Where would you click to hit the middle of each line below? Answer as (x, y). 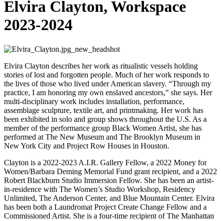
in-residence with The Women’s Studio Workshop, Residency (100, 189)
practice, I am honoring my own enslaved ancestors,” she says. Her (108, 92)
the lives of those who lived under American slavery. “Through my (108, 83)
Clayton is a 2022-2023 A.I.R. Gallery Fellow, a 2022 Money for (105, 162)
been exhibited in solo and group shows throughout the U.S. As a (105, 119)
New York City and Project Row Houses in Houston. (87, 146)
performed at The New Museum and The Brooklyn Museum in (102, 137)
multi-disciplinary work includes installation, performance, (94, 101)
